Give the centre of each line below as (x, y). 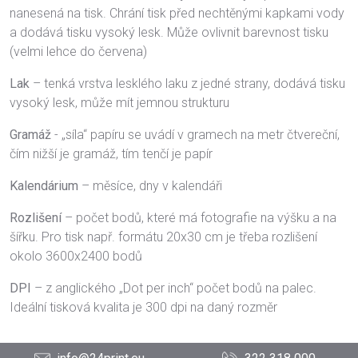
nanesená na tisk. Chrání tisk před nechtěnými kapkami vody (177, 13)
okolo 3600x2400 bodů (76, 256)
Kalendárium (44, 186)
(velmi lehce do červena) (78, 52)
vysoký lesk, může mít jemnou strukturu (119, 103)
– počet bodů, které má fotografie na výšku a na (199, 218)
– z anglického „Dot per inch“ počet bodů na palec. (174, 288)
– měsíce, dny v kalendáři (150, 186)
